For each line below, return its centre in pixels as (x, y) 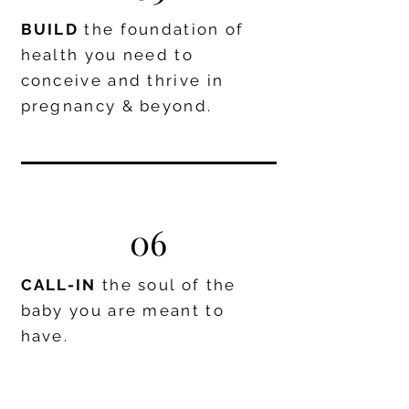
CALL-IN (61, 285)
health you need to (107, 55)
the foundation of (164, 29)
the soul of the (169, 285)
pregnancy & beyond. (116, 106)
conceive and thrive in (122, 80)
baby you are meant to (122, 310)
